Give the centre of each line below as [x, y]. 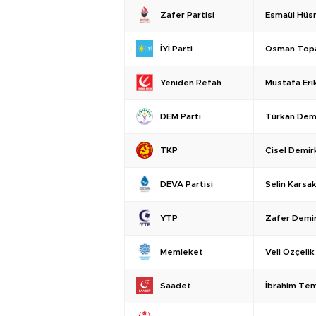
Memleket [182, 252]
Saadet [176, 286]
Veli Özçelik [290, 251]
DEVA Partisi [187, 184]
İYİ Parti [176, 49]
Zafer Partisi [187, 15]
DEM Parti [181, 117]
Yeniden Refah [191, 83]
